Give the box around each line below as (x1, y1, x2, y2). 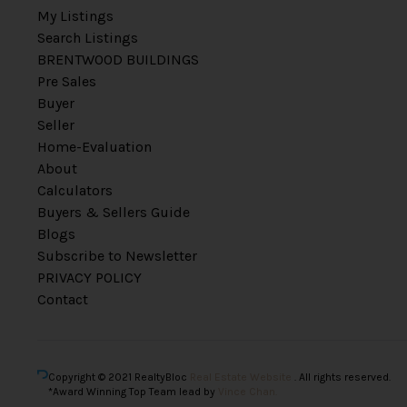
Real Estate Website (189, 371, 294, 383)
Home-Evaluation (36, 138, 152, 155)
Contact (36, 291, 88, 308)
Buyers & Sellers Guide (36, 203, 190, 221)
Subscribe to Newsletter (36, 247, 197, 264)
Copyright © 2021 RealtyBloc (47, 371, 190, 383)
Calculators (36, 182, 113, 199)
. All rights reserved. (293, 371, 391, 383)
